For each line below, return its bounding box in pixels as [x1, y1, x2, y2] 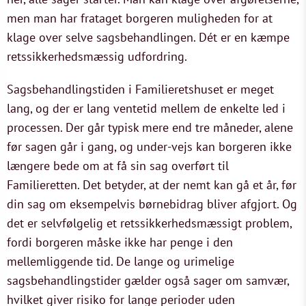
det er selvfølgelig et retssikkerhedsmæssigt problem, [7, 215, 292, 231]
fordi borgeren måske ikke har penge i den [7, 234, 233, 250]
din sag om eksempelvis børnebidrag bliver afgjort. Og [7, 196, 297, 212]
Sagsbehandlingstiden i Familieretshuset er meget [7, 81, 274, 97]
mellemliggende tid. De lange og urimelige [7, 253, 234, 269]
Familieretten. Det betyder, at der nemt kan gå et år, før [7, 177, 296, 193]
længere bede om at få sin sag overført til [7, 158, 229, 173]
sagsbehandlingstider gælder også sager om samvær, [7, 273, 289, 288]
